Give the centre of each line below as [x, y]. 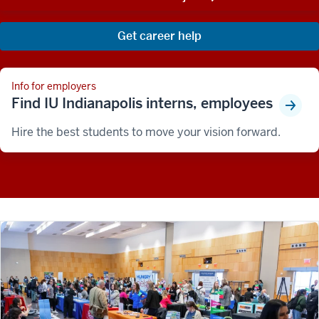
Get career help [159, 36]
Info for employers [54, 86]
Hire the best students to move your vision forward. [146, 132]
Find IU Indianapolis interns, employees [142, 103]
